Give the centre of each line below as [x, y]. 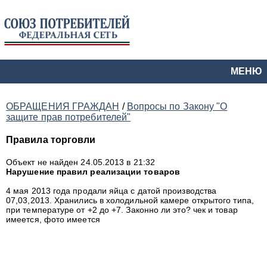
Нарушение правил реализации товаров [93, 172]
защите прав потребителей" [69, 117]
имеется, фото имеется [53, 219]
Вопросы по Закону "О [177, 106]
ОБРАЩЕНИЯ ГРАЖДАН [63, 106]
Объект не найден [44, 162]
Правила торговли [51, 140]
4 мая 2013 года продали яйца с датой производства [111, 191]
